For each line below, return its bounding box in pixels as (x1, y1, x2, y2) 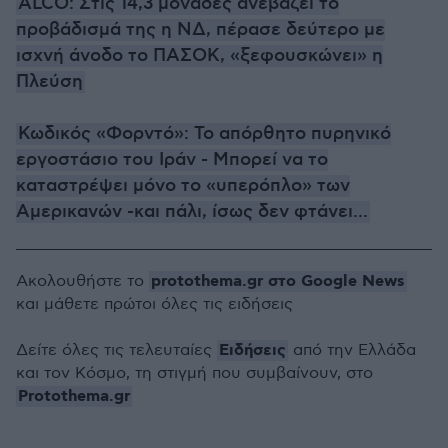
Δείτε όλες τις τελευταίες (16, 341, 217, 360)
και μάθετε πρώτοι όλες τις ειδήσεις (16, 295, 293, 314)
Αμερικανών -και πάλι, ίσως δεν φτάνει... (16, 201, 368, 223)
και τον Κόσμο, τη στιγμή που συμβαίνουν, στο (16, 364, 373, 383)
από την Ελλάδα (288, 341, 416, 360)
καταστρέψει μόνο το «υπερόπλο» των (16, 175, 350, 197)
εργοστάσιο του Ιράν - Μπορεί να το (16, 149, 328, 171)
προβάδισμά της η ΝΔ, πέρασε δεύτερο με (16, 19, 385, 41)
